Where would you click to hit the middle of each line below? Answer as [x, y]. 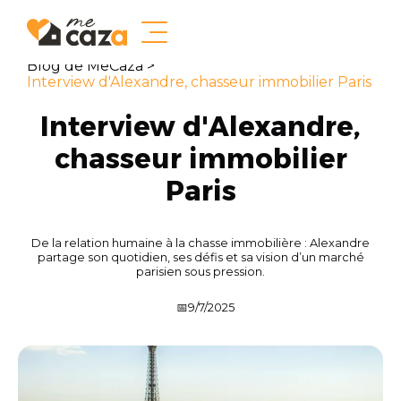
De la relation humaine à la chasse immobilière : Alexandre [200, 243]
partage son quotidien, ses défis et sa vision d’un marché [200, 257]
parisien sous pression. [200, 272]
